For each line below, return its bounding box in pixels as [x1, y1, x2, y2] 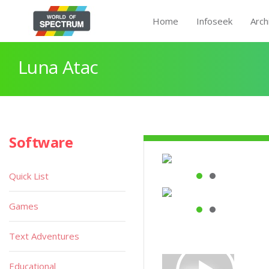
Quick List [9, 170, 49, 182]
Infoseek [196, 15, 232, 27]
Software [9, 132, 73, 152]
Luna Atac [18, 55, 98, 79]
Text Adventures [9, 230, 79, 242]
